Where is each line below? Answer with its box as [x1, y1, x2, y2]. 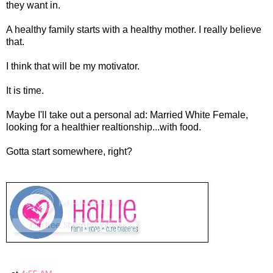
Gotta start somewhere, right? [6, 146, 132, 157]
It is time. [6, 85, 44, 96]
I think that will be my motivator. [6, 60, 140, 71]
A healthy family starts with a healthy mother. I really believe [6, 24, 261, 35]
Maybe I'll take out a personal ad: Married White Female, [6, 109, 248, 120]
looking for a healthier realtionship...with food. [6, 121, 201, 132]
